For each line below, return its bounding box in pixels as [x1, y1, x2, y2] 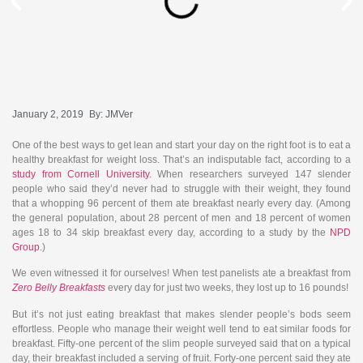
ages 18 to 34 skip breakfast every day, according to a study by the [12, 227, 330, 238]
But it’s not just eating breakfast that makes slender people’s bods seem [12, 308, 351, 320]
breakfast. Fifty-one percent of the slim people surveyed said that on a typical [12, 337, 351, 349]
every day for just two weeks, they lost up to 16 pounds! [105, 282, 348, 294]
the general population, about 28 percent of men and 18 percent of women [12, 212, 351, 224]
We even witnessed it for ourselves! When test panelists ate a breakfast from [12, 267, 351, 280]
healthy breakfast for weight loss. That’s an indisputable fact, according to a [12, 154, 351, 165]
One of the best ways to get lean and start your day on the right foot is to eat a [12, 139, 351, 151]
